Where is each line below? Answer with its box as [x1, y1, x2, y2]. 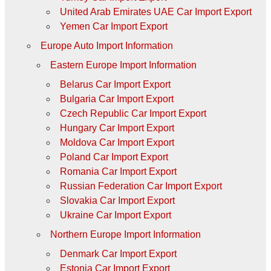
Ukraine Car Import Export [59, 209, 171, 220]
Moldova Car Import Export [59, 137, 174, 148]
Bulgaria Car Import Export [59, 93, 174, 104]
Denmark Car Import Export [59, 248, 177, 259]
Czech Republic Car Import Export [59, 108, 206, 119]
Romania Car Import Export [59, 166, 177, 177]
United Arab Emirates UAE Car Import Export [59, 6, 252, 17]
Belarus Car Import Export [59, 79, 171, 90]
